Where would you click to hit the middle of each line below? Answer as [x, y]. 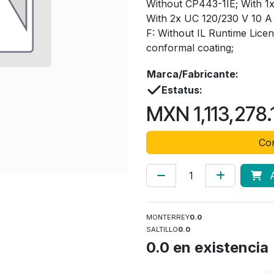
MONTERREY [168, 217]
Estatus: [182, 90]
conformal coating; [190, 48]
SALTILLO [162, 229]
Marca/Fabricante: [193, 74]
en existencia [219, 247]
